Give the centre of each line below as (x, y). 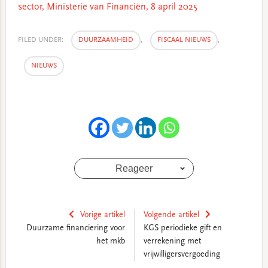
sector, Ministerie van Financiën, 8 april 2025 (107, 7)
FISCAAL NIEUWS (184, 40)
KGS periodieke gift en (182, 229)
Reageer (134, 169)
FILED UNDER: (41, 40)
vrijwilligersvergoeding (182, 255)
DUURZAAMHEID (106, 40)
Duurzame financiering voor (75, 229)
